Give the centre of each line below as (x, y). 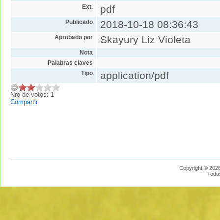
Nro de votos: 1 (32, 94)
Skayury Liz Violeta (146, 39)
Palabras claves (70, 63)
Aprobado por (73, 37)
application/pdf (135, 75)
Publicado (79, 22)
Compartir (24, 102)
